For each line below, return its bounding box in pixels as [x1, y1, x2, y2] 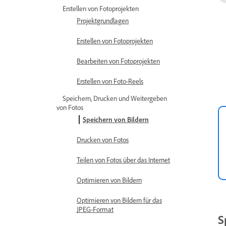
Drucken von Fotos [77, 135, 129, 144]
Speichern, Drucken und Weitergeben [63, 94, 167, 102]
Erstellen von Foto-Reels [77, 77, 143, 85]
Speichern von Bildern [83, 115, 149, 124]
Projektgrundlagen [77, 16, 129, 25]
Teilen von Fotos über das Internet [77, 155, 170, 164]
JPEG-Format [77, 205, 114, 213]
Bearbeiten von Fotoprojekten [77, 56, 160, 65]
